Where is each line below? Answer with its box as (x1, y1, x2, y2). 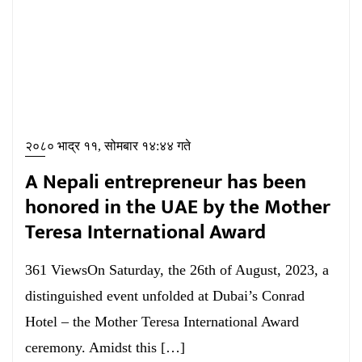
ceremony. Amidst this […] (25, 339, 185, 356)
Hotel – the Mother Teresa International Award (25, 314, 299, 330)
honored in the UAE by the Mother (25, 191, 330, 224)
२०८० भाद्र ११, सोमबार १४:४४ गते (25, 139, 191, 153)
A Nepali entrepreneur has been (25, 166, 306, 199)
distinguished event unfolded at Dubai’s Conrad (25, 288, 305, 304)
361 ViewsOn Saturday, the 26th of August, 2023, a (25, 262, 329, 278)
